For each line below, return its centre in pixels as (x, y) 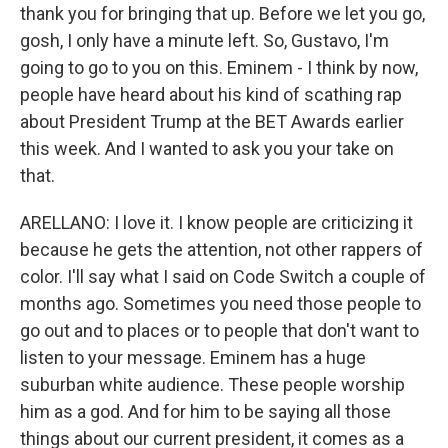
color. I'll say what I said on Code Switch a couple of (223, 276)
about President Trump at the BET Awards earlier (212, 121)
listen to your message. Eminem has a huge (193, 357)
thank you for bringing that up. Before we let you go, (222, 13)
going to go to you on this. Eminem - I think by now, (219, 67)
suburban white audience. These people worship (212, 384)
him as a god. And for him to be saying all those (205, 411)
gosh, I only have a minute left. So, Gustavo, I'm (204, 40)
